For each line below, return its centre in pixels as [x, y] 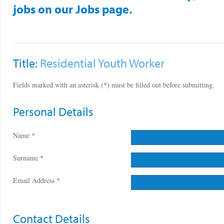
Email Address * [36, 180]
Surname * [28, 158]
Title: [26, 63]
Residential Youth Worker [102, 63]
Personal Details [53, 111]
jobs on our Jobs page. [72, 9]
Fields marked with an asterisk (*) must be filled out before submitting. [114, 85]
